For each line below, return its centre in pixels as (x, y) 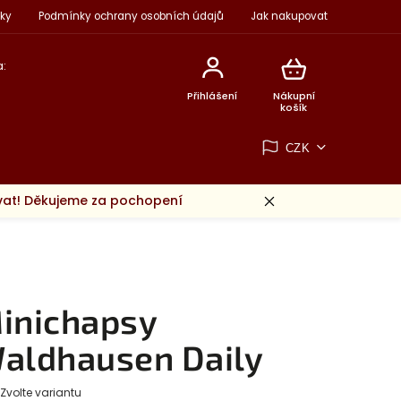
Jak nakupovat (289, 16)
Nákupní (294, 96)
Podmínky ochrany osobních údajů (131, 16)
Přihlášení (213, 96)
